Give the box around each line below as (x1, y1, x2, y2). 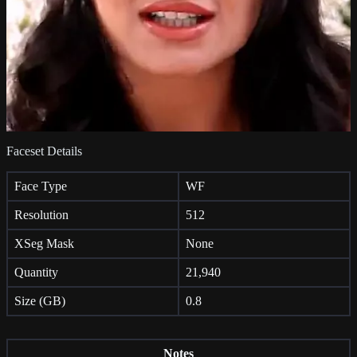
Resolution (14, 208, 69, 222)
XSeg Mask (14, 237, 74, 251)
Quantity (14, 265, 58, 280)
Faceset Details (6, 144, 82, 159)
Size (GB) (14, 294, 65, 308)
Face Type (14, 179, 67, 194)
